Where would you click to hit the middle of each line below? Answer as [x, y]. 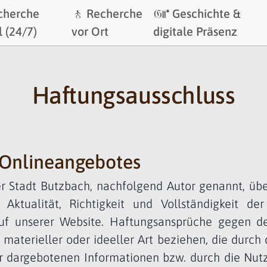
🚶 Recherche [107, 13]
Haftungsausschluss [133, 95]
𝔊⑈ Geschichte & [197, 13]
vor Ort [90, 31]
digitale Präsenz [195, 31]
